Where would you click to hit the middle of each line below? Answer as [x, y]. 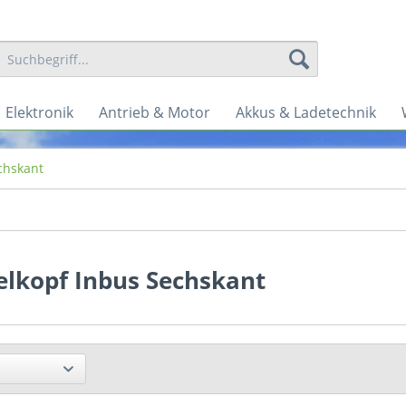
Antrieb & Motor [155, 112]
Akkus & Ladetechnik [306, 112]
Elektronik [39, 112]
